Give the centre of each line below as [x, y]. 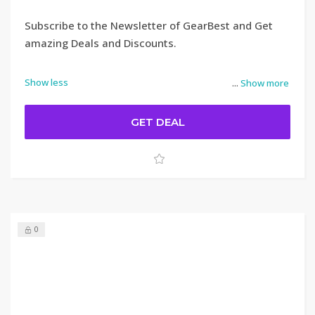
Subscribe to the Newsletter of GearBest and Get [149, 25]
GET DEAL [157, 122]
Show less [46, 82]
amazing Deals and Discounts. [101, 43]
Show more [265, 83]
